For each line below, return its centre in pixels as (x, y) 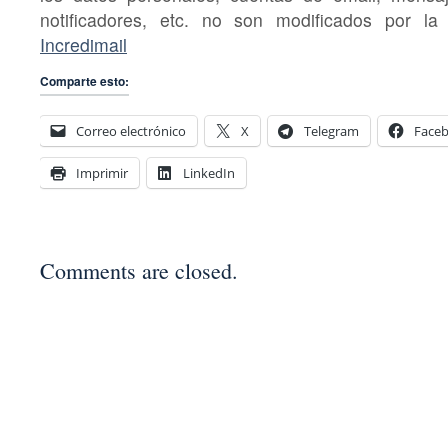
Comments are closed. (139, 271)
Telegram (331, 131)
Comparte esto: (84, 81)
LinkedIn (209, 173)
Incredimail (83, 45)
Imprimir (102, 173)
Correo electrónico (131, 131)
